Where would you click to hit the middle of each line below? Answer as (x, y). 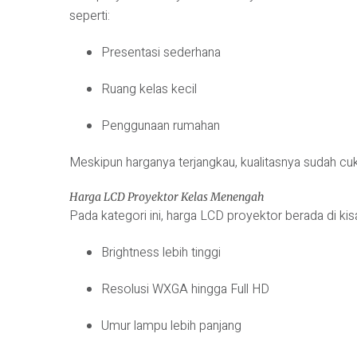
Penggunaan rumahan (161, 126)
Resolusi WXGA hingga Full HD (185, 289)
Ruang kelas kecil (149, 89)
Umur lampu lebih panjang (171, 326)
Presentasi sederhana (161, 52)
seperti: (90, 16)
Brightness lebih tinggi (161, 252)
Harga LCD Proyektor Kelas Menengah (167, 196)
